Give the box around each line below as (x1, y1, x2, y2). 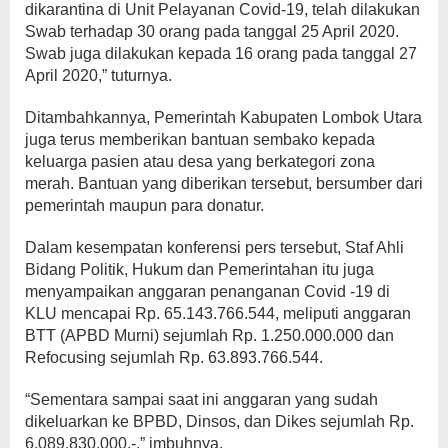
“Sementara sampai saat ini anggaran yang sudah (25, 391, 378, 409)
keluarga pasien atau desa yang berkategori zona (25, 153, 375, 171)
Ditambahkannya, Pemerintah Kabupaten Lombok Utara (25, 109, 422, 127)
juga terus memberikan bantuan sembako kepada (25, 131, 375, 149)
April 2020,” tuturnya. (25, 67, 172, 85)
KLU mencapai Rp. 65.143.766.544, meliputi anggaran (25, 305, 411, 323)
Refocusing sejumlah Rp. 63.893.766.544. (25, 349, 323, 367)
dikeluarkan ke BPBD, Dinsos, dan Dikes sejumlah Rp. (25, 413, 414, 431)
